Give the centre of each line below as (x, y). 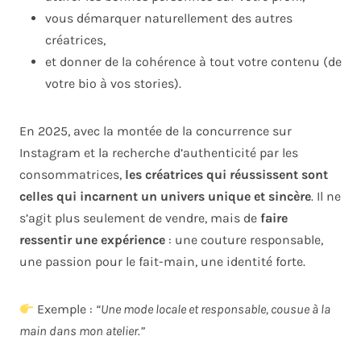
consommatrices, (72, 175)
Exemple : (65, 309)
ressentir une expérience (92, 240)
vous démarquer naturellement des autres (169, 19)
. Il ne (326, 197)
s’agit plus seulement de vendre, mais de (140, 218)
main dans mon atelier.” (82, 331)
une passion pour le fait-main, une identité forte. (162, 262)
